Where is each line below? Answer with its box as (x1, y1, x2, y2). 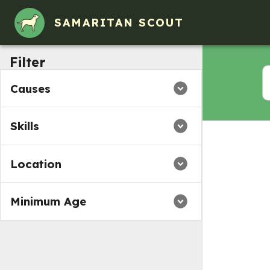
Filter (10, 54, 45, 70)
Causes (10, 81, 51, 96)
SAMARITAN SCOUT (54, 15, 184, 30)
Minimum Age (10, 193, 86, 209)
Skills (10, 119, 39, 134)
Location (10, 156, 61, 171)
